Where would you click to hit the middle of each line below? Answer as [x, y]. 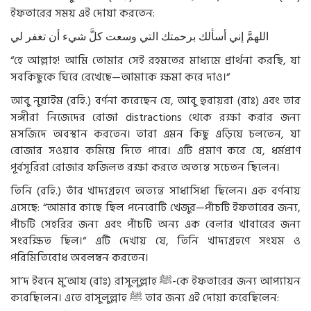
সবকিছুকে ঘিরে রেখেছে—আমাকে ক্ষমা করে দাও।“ [120, 77]
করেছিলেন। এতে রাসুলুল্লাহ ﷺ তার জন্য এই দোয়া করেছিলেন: [211, 297]
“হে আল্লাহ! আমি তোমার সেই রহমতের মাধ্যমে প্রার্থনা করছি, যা [155, 60]
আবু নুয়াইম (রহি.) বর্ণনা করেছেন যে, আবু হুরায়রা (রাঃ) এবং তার [155, 100]
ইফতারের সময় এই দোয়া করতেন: [83, 13]
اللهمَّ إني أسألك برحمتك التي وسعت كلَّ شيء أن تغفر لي [140, 36]
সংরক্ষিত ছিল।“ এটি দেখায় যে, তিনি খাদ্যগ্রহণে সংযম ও [155, 241]
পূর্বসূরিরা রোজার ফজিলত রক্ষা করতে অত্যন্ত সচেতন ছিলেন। [145, 167]
